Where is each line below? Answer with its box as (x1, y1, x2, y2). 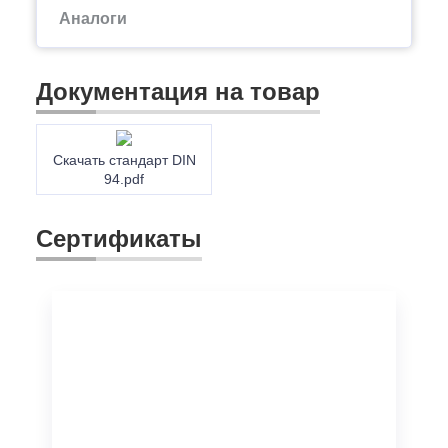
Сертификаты (36, 224, 202, 252)
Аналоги (59, 9, 127, 27)
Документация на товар (36, 77, 320, 105)
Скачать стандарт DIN (52, 151, 196, 168)
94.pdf (104, 170, 144, 187)
